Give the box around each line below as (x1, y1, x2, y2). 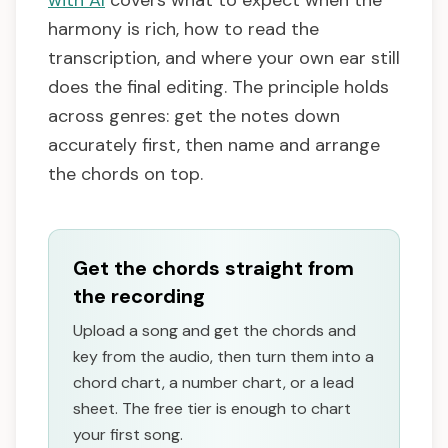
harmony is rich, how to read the (48, 17, 319, 42)
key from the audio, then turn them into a (73, 346, 374, 368)
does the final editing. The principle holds (48, 75, 389, 100)
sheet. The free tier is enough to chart (73, 398, 351, 420)
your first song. (73, 424, 183, 446)
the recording (73, 283, 205, 310)
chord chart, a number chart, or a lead (73, 372, 354, 394)
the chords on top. (48, 162, 203, 187)
